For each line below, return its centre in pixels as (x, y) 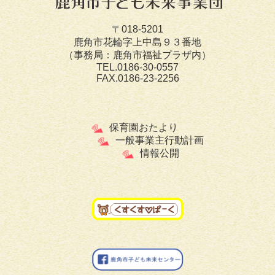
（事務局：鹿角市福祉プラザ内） (137, 55)
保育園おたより (143, 127)
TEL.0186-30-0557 (137, 67)
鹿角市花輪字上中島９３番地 (137, 42)
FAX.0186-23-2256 (137, 78)
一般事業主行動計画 (159, 140)
